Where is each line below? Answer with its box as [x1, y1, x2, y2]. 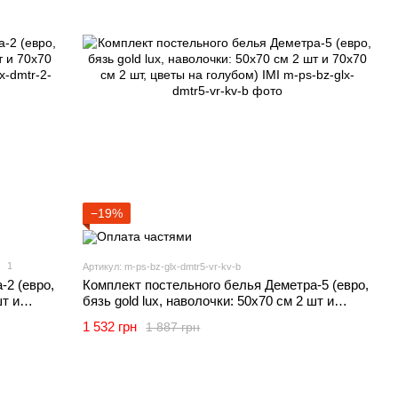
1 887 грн [146, 319, 201, 334]
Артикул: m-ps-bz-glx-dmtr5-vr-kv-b [83, 261, 242, 273]
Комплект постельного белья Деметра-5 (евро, [83, 277, 370, 293]
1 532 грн [83, 319, 138, 335]
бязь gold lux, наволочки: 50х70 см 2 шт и [83, 293, 335, 309]
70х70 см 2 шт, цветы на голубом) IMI [83, 309, 312, 325]
